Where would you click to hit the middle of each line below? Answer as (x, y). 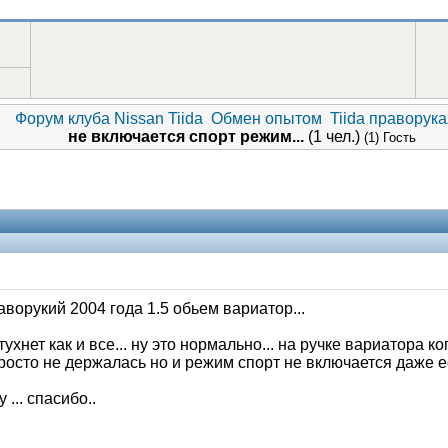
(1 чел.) (333, 136)
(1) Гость (389, 137)
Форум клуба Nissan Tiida (108, 118)
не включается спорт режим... (187, 136)
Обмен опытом (266, 118)
